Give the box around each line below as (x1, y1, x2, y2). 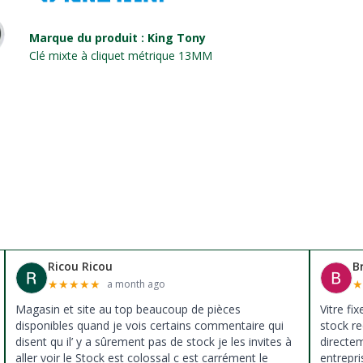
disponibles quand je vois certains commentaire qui (15, 318, 284, 334)
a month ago (106, 277, 165, 292)
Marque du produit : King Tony (28, 29, 206, 45)
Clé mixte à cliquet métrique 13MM (28, 47, 212, 63)
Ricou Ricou (47, 258, 113, 275)
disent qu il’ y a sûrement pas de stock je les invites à (15, 334, 292, 350)
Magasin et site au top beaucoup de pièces (15, 301, 241, 318)
